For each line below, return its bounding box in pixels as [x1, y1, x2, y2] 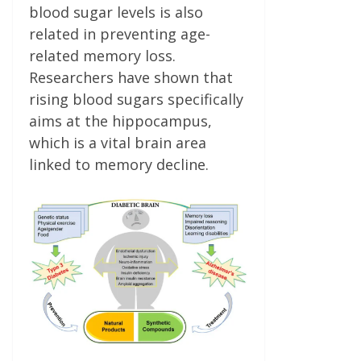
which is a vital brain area [29, 133, 206, 152]
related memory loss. [29, 46, 176, 65]
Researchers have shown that [29, 68, 233, 87]
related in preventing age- [29, 24, 210, 44]
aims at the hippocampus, [29, 111, 212, 131]
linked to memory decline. [29, 155, 209, 174]
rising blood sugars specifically [29, 89, 243, 109]
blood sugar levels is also [29, 2, 203, 22]
